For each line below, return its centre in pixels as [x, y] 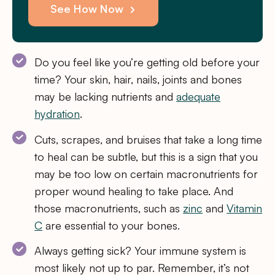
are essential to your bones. [111, 225]
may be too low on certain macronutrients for [146, 173]
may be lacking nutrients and [106, 97]
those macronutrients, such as [109, 208]
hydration [57, 114]
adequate [199, 97]
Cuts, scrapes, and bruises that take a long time [149, 139]
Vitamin [245, 208]
